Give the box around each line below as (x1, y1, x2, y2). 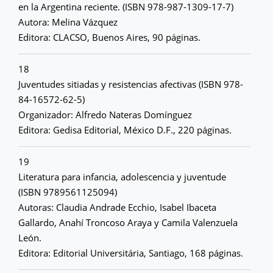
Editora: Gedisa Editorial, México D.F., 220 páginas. (18, 124, 232, 136)
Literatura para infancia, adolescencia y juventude (18, 171, 226, 183)
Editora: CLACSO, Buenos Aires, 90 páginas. (18, 31, 200, 43)
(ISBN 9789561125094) (18, 186, 117, 198)
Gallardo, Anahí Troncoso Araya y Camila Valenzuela (18, 216, 238, 229)
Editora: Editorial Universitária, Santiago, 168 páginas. (18, 247, 243, 259)
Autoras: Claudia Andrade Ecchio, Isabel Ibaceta (18, 201, 216, 213)
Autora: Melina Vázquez (18, 16, 118, 28)
